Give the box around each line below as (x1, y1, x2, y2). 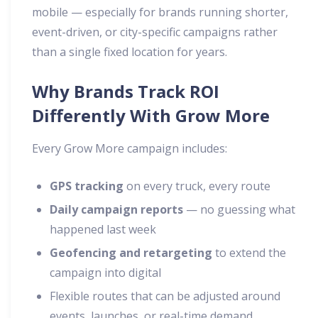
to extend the (212, 245, 286, 261)
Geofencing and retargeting (50, 245, 212, 261)
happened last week (50, 221, 156, 238)
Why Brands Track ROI (32, 79, 219, 104)
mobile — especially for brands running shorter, (32, 4, 288, 21)
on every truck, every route (124, 178, 270, 194)
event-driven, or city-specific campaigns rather (32, 24, 278, 40)
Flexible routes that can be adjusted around (50, 288, 280, 305)
